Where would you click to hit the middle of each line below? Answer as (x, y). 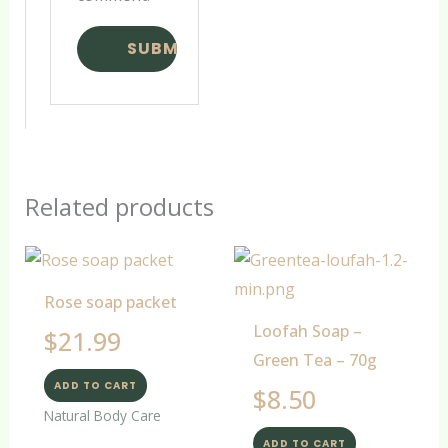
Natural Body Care (102, 416)
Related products (119, 207)
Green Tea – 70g (315, 359)
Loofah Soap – (308, 330)
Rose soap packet (110, 301)
